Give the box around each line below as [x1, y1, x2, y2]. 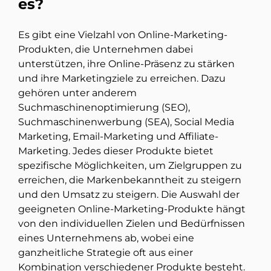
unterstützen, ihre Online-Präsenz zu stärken [18, 58, 235, 70]
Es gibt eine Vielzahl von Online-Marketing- [18, 29, 227, 41]
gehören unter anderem [18, 87, 137, 99]
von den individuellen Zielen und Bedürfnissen [18, 218, 245, 230]
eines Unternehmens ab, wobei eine [18, 232, 194, 244]
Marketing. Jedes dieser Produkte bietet [18, 145, 214, 157]
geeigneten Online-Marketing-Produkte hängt [18, 203, 246, 215]
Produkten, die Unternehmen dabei [18, 44, 193, 56]
